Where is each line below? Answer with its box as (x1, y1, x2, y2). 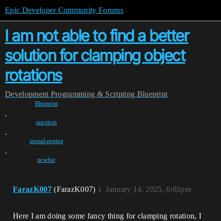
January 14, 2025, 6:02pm (106, 185, 191, 193)
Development (5, 90, 49, 98)
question (36, 119, 57, 126)
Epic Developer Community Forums (5, 6, 123, 14)
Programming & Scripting (50, 90, 135, 98)
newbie (37, 156, 55, 163)
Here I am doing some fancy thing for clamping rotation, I (13, 212, 202, 220)
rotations (5, 66, 62, 85)
